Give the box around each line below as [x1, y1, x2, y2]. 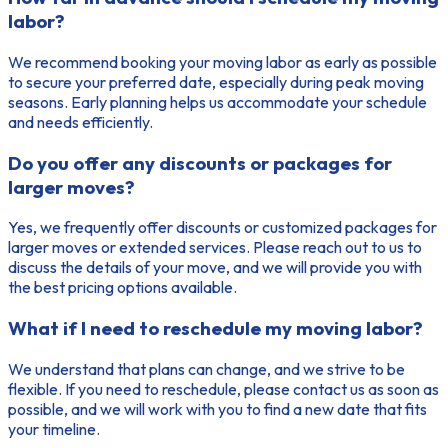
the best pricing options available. [8, 277, 237, 298]
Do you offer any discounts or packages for [8, 150, 392, 175]
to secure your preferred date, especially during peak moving [8, 71, 424, 92]
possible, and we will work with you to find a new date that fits [8, 398, 427, 419]
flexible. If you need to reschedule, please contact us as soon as [8, 378, 439, 399]
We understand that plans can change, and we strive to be [8, 358, 405, 379]
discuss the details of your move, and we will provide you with [8, 257, 422, 278]
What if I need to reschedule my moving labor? [8, 316, 423, 341]
